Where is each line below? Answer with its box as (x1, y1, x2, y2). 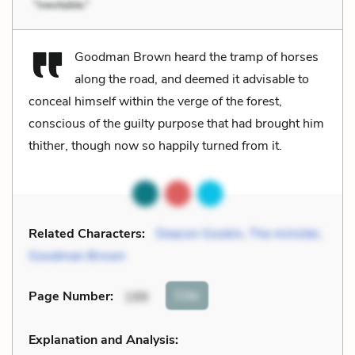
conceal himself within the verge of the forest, (29, 92, 282, 110)
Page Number (29, 288, 110, 306)
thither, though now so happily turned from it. (29, 136, 282, 155)
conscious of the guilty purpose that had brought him (29, 114, 324, 132)
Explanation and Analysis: (29, 330, 178, 349)
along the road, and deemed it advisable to (74, 70, 309, 88)
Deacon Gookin (156, 224, 242, 242)
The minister (249, 224, 319, 242)
